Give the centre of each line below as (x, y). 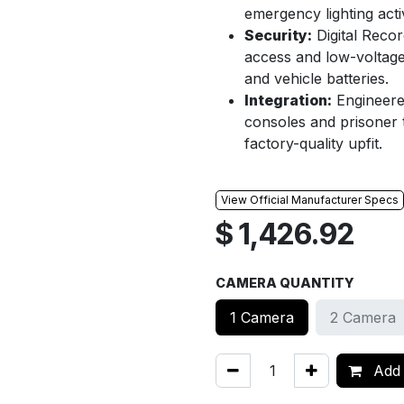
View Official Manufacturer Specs (310, 200)
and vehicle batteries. (317, 78)
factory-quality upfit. (313, 143)
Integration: (288, 100)
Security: (278, 35)
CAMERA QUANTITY (285, 283)
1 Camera (262, 317)
